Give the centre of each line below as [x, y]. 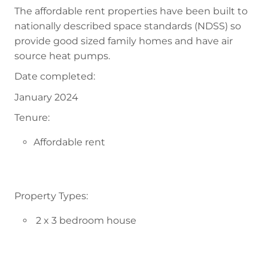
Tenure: [32, 118]
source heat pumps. [63, 56]
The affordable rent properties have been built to [131, 11]
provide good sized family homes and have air [124, 41]
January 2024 [46, 97]
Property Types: [51, 196]
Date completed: [55, 77]
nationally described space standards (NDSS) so [128, 26]
